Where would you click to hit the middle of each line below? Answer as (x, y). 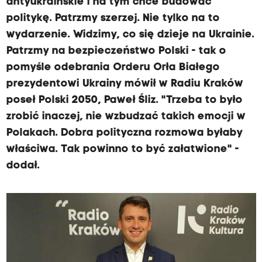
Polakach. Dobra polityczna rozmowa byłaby (124, 133)
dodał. (23, 166)
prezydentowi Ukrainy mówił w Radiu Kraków (125, 84)
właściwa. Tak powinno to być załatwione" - (123, 149)
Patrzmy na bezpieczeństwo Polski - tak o (116, 51)
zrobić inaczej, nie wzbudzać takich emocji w (126, 117)
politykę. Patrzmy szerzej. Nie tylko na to (113, 18)
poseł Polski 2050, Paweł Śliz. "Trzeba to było (124, 100)
